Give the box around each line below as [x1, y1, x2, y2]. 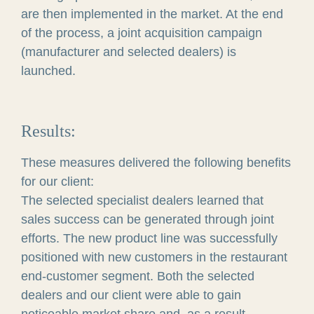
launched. [20, 63, 76, 78]
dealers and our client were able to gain [20, 287, 241, 302]
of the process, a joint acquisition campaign [20, 25, 262, 40]
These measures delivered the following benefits [20, 155, 291, 170]
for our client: [20, 174, 94, 189]
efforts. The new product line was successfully [20, 231, 278, 245]
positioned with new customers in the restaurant [20, 250, 287, 264]
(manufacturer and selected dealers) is [20, 44, 236, 59]
